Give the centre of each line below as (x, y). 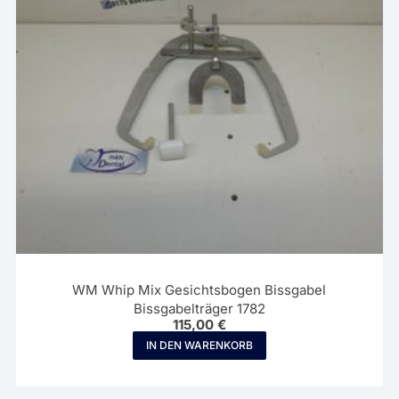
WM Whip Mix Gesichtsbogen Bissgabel (199, 290)
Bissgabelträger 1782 (199, 309)
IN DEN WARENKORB (199, 346)
